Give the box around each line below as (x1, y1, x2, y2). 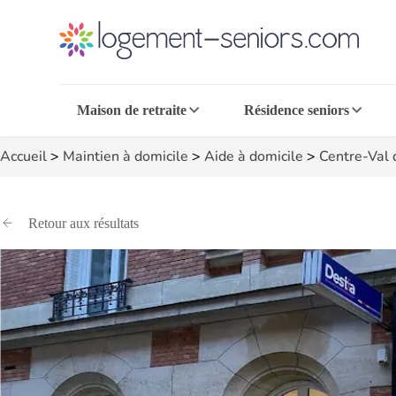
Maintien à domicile (63, 147, 188, 166)
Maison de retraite (77, 103, 187, 118)
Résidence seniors (243, 103, 349, 118)
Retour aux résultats (28, 216, 139, 231)
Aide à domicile (204, 147, 303, 166)
